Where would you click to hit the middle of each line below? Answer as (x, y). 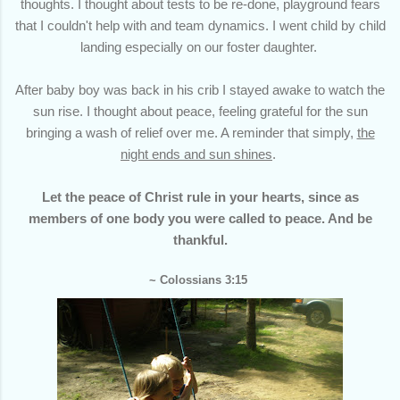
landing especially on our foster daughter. (200, 46)
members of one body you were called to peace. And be (200, 218)
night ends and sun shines (196, 154)
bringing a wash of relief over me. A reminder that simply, (191, 132)
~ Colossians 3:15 (200, 279)
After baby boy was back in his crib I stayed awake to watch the (200, 89)
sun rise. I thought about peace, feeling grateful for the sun (200, 111)
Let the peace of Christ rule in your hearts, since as (200, 196)
